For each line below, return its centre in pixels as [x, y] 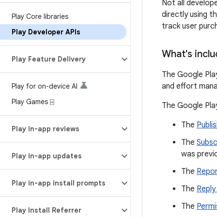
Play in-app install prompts [59, 183]
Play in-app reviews [46, 129]
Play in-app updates [47, 156]
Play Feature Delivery [49, 59]
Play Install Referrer [46, 210]
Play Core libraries [40, 16]
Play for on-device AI [45, 86]
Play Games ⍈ [33, 102]
